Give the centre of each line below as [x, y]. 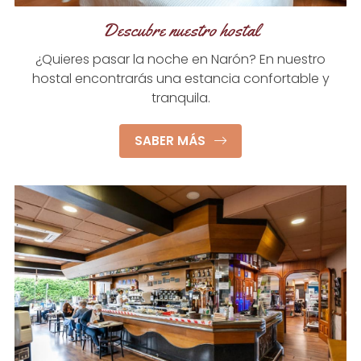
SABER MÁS [170, 140]
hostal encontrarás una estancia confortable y [180, 78]
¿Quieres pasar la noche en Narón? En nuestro [180, 59]
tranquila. [180, 98]
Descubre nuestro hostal [180, 31]
